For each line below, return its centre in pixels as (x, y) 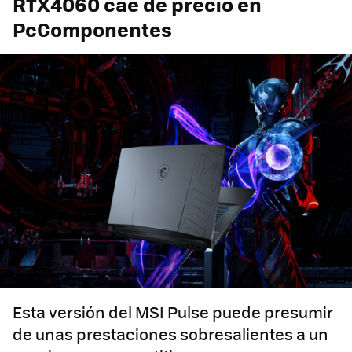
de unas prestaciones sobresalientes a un (170, 334)
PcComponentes (92, 29)
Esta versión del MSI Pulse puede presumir (173, 312)
